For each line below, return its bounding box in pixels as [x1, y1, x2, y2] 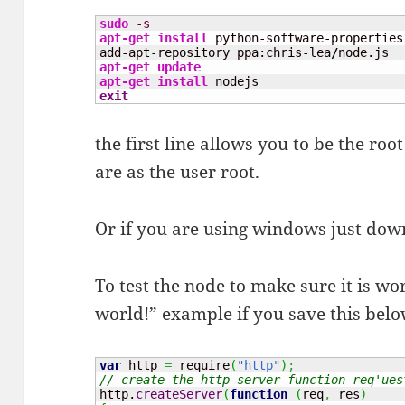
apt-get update [99, 60, 202, 75]
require [172, 357, 231, 372]
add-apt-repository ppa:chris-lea [99, 45, 332, 61]
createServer [136, 386, 223, 401]
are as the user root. [95, 159, 260, 184]
